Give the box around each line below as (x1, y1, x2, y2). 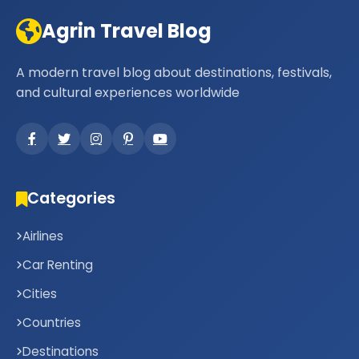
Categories (27, 188, 115, 209)
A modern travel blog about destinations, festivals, (16, 63, 332, 82)
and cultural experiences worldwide (16, 83, 240, 102)
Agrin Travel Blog (42, 18, 212, 44)
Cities (22, 285, 57, 302)
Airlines (22, 228, 63, 244)
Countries (22, 314, 81, 331)
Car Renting (22, 256, 93, 273)
